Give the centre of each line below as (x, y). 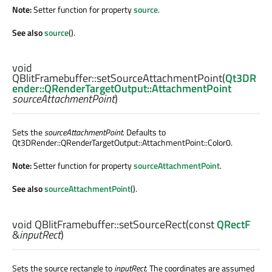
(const (201, 224)
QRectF (234, 224)
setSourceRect (152, 224)
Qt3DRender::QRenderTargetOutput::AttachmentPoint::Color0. (122, 143)
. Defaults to (144, 132)
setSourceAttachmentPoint (159, 78)
